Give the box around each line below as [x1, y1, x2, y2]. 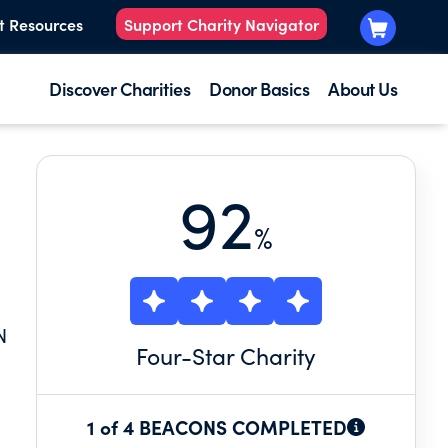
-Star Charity [181, 340, 316, 371]
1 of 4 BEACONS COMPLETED [87, 413, 347, 440]
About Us [328, 76, 397, 101]
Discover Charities [49, 76, 190, 101]
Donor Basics [209, 76, 309, 101]
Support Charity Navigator [124, 13, 319, 36]
